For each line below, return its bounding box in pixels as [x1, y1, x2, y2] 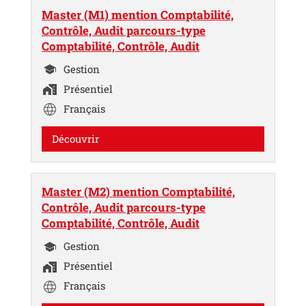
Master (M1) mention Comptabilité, [42, 6, 234, 23]
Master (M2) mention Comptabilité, [42, 183, 235, 199]
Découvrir [52, 132, 99, 146]
